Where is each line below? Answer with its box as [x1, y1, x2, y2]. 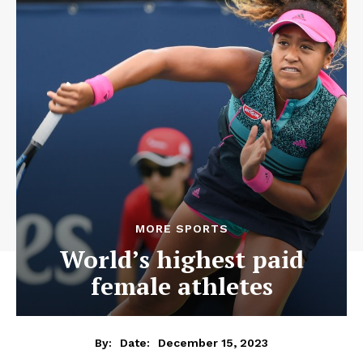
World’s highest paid [59, 243, 304, 275]
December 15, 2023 [158, 335, 268, 349]
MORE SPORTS [135, 222, 228, 235]
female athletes [90, 270, 273, 302]
